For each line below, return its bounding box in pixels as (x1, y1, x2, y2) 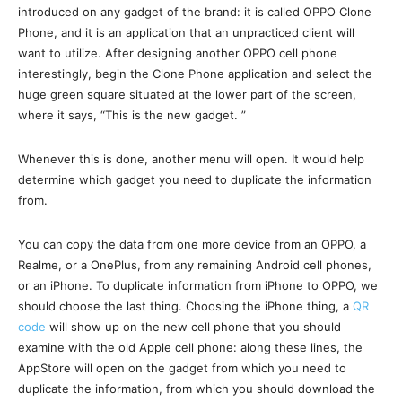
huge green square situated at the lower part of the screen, (18, 86, 356, 101)
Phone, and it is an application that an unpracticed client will (18, 24, 354, 39)
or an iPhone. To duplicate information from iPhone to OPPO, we (18, 277, 378, 293)
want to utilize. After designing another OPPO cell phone (18, 45, 337, 60)
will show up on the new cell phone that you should (46, 319, 341, 334)
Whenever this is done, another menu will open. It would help (18, 151, 364, 166)
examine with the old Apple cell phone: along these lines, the (18, 339, 363, 354)
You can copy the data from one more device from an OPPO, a (18, 236, 366, 251)
